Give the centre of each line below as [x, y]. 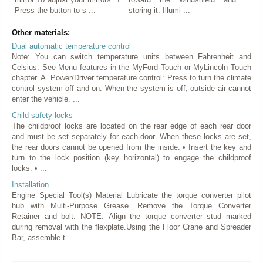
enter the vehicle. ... [46, 99]
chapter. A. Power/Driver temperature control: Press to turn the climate [131, 77]
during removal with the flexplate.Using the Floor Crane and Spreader [131, 227]
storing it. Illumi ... [159, 10]
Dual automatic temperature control [71, 46]
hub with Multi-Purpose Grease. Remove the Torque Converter [131, 205]
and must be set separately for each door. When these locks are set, [131, 136]
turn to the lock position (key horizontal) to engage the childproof [131, 157]
